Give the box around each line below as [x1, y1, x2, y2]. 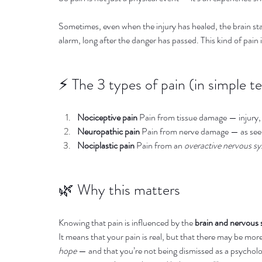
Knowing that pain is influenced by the [58, 216, 195, 229]
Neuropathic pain [77, 125, 140, 138]
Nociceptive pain [77, 111, 137, 124]
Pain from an [135, 139, 184, 152]
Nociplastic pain [77, 139, 135, 152]
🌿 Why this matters [58, 179, 180, 201]
